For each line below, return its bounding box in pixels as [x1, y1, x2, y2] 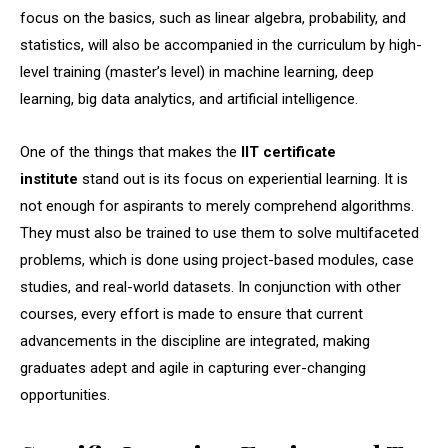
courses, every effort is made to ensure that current [20, 304, 363, 323]
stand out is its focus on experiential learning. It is [78, 169, 408, 188]
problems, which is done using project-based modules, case [20, 250, 414, 269]
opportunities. [20, 385, 110, 404]
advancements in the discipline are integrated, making [20, 331, 370, 350]
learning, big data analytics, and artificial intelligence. [20, 89, 358, 108]
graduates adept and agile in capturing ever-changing [20, 358, 366, 377]
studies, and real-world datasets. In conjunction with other [20, 277, 401, 296]
